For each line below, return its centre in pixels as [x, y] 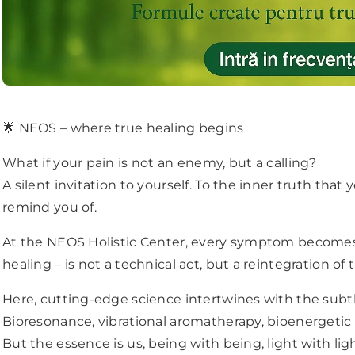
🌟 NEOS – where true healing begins [123, 128]
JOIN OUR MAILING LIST [177, 314]
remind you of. [50, 208]
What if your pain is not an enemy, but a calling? [160, 163]
